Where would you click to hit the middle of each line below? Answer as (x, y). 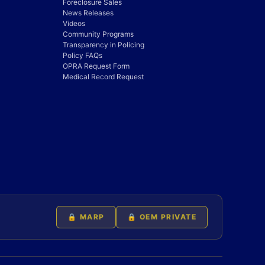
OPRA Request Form (96, 66)
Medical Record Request (103, 77)
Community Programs (98, 34)
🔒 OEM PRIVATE (161, 217)
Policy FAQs (83, 55)
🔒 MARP (86, 217)
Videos (74, 23)
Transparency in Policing (104, 45)
